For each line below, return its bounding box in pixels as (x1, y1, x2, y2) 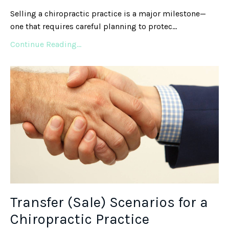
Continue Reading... (10, 39, 81, 50)
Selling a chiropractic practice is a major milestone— (10, 9, 206, 19)
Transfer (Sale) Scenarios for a (10, 193, 208, 211)
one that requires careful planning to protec (10, 21, 172, 32)
